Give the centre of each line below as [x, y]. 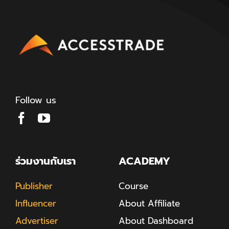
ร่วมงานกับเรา [45, 161]
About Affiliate [149, 204]
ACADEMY [144, 161]
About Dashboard [156, 221]
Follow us [36, 100]
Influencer [36, 204]
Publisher [34, 186]
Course [133, 186]
